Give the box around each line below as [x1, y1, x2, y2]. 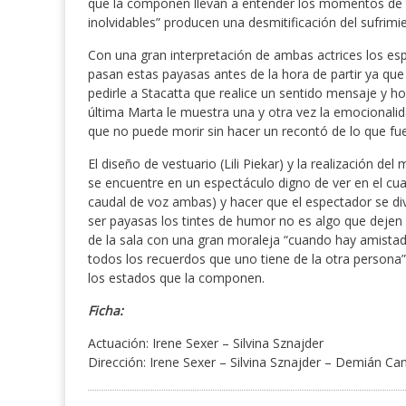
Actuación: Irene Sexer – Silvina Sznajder [88, 334, 324, 352]
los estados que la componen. [88, 269, 265, 286]
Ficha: [88, 302, 123, 319]
